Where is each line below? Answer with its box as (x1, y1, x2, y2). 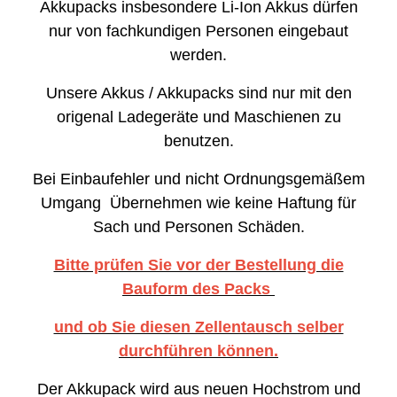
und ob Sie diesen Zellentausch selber (53, 317, 344, 336)
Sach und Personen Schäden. (92, 217, 305, 236)
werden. (170, 45, 227, 64)
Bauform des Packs (122, 279, 275, 298)
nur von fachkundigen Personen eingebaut (49, 21, 348, 40)
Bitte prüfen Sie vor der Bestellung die (53, 255, 344, 274)
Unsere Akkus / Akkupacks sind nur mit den (45, 83, 352, 102)
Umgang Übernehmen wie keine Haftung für (41, 193, 356, 212)
